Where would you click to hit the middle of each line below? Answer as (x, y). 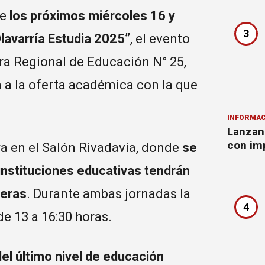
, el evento (160, 39)
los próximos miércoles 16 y (92, 16)
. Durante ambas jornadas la (109, 194)
